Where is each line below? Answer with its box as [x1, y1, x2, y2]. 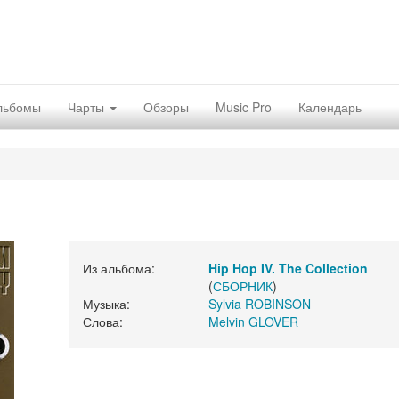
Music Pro [216, 98, 272, 116]
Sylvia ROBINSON [208, 295, 311, 313]
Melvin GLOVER [208, 313, 298, 330]
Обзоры [143, 98, 189, 116]
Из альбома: [82, 259, 155, 277]
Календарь [298, 98, 362, 116]
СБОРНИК [212, 277, 273, 295]
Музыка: [82, 295, 130, 313]
